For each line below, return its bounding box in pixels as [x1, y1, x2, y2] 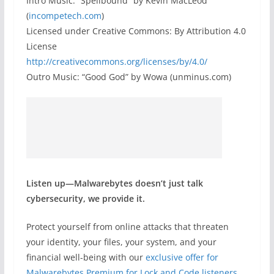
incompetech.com [28, 10, 102, 22]
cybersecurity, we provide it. [26, 193, 145, 205]
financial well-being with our [26, 251, 146, 264]
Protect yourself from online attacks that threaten [26, 221, 229, 233]
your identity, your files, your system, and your [26, 236, 217, 248]
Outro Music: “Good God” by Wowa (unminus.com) [26, 71, 231, 83]
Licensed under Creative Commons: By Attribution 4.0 [26, 25, 246, 37]
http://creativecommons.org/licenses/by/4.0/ [26, 56, 207, 68]
